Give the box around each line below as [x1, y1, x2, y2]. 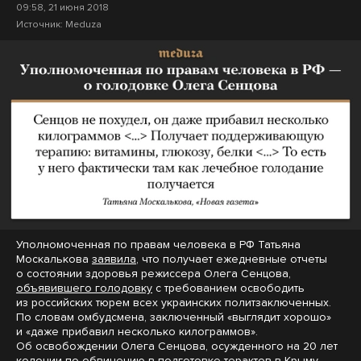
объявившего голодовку [16, 281, 152, 296]
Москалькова [16, 252, 92, 267]
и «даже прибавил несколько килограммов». [16, 325, 258, 339]
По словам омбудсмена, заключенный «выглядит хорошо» [16, 310, 331, 325]
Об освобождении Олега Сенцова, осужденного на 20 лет [16, 339, 338, 354]
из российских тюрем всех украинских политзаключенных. [16, 296, 331, 310]
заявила [92, 252, 136, 267]
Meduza [65, 18, 102, 30]
